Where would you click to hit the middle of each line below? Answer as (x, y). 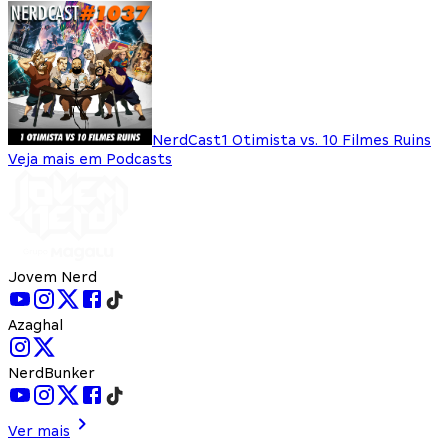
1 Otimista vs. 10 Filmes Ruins (326, 140)
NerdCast (186, 140)
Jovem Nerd (52, 277)
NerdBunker (51, 373)
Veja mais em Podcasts (90, 159)
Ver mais (39, 431)
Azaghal (35, 325)
